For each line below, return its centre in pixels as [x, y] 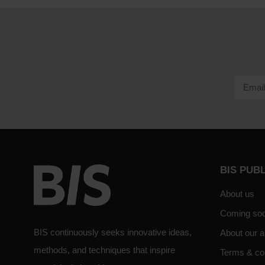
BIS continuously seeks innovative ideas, [113, 232]
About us [237, 193]
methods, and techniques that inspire [104, 250]
